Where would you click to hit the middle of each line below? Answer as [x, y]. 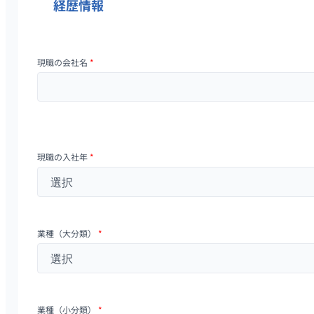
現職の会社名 [63, 62]
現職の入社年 [63, 156]
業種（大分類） [68, 233]
